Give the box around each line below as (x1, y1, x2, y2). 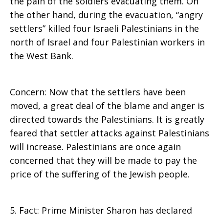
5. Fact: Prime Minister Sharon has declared (10, 204, 192, 216)
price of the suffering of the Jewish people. (10, 168, 190, 180)
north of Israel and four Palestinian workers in (10, 36, 205, 48)
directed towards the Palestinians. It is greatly (10, 113, 204, 125)
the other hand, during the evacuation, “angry (10, 9, 203, 21)
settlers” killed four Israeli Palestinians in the (10, 22, 199, 34)
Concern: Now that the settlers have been (10, 86, 186, 98)
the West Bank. (10, 50, 73, 62)
